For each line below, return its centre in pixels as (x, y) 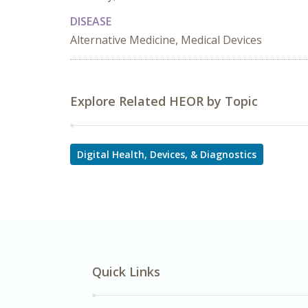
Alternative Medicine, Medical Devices (166, 40)
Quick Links (126, 272)
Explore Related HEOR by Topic (164, 101)
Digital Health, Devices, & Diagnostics (167, 154)
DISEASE (91, 21)
